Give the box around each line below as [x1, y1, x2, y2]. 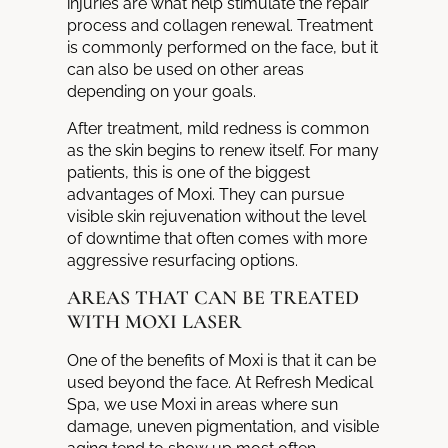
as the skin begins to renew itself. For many [67, 140, 380, 160]
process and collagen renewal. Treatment [67, 16, 374, 36]
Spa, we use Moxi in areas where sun [67, 395, 339, 415]
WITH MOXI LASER [67, 310, 243, 335]
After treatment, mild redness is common [67, 118, 370, 138]
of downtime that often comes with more [67, 228, 368, 248]
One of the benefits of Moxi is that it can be [67, 351, 377, 371]
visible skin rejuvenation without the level [67, 206, 367, 226]
